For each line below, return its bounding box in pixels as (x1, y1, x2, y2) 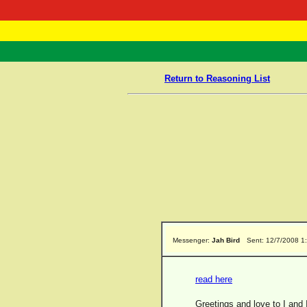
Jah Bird (212, 236, 240, 244)
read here (195, 274, 232, 284)
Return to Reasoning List (164, 73, 270, 84)
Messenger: (173, 236, 212, 244)
